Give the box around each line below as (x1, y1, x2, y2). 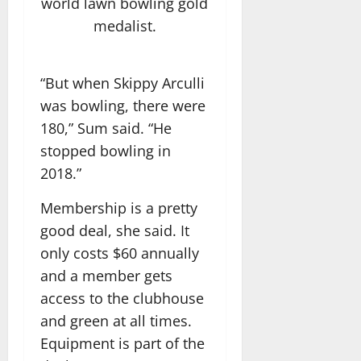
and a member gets (40, 265, 172, 285)
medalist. (93, 16, 156, 36)
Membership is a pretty (40, 197, 197, 218)
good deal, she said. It (40, 220, 189, 240)
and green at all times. (40, 310, 192, 330)
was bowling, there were (40, 95, 205, 115)
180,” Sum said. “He (40, 118, 172, 138)
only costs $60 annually (40, 243, 199, 263)
